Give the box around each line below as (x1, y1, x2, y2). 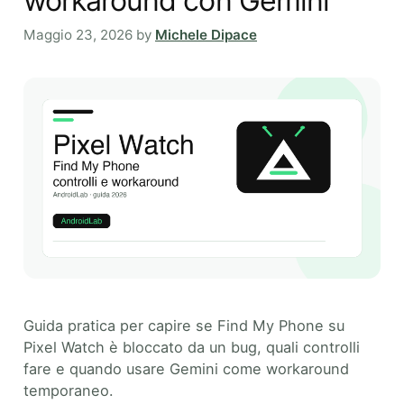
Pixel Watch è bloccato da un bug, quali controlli (23, 337, 360, 356)
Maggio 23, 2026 (23, 26, 133, 44)
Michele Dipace (155, 26, 257, 44)
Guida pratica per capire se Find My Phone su (23, 316, 344, 335)
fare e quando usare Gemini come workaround (23, 359, 349, 378)
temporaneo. (23, 381, 114, 399)
